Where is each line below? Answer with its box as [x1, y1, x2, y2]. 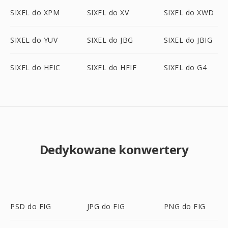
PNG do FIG [163, 202, 206, 211]
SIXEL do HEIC [10, 63, 61, 72]
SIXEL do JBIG [163, 35, 213, 45]
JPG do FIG [87, 202, 125, 211]
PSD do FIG [10, 202, 51, 211]
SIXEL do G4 [163, 63, 207, 72]
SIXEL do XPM [10, 8, 60, 17]
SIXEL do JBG [87, 35, 133, 45]
